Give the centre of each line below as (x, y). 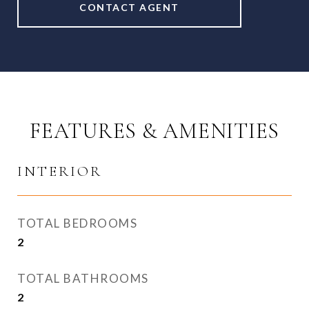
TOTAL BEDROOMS (77, 223)
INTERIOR (60, 171)
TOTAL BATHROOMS (83, 278)
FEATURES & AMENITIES (154, 131)
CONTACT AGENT (129, 7)
